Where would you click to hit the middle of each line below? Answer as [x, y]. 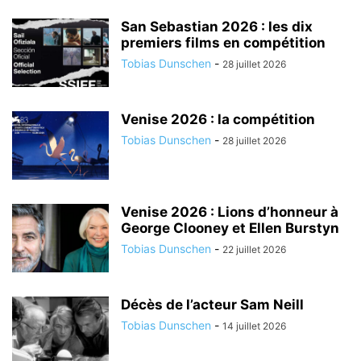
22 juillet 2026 [254, 249]
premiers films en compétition [223, 42]
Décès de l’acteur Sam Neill [212, 304]
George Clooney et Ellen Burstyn [230, 228]
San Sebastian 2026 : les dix [217, 26]
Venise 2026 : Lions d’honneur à [230, 212]
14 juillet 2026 [254, 326]
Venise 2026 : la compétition [218, 119]
